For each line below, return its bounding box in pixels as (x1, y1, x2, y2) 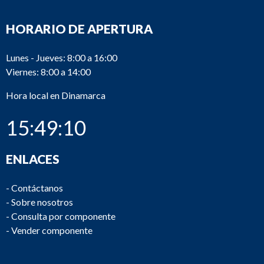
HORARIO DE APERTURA (6, 21, 153, 36)
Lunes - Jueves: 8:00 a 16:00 (6, 52, 117, 63)
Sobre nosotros (11, 196, 73, 207)
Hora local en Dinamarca (6, 90, 105, 101)
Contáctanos (11, 182, 63, 193)
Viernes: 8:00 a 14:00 (6, 66, 91, 77)
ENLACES (6, 151, 60, 166)
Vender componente (11, 225, 93, 236)
